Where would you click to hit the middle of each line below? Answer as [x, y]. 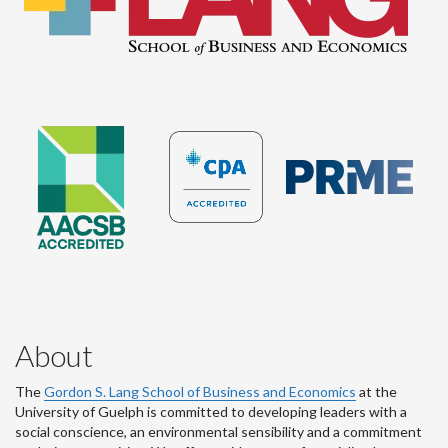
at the [376, 391]
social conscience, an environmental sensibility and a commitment [218, 431]
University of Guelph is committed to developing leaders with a [211, 411]
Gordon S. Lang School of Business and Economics [200, 391]
